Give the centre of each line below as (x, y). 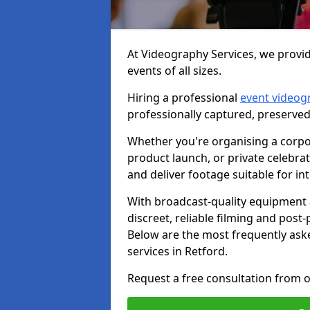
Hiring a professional (184, 98)
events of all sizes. (176, 71)
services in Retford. (177, 251)
